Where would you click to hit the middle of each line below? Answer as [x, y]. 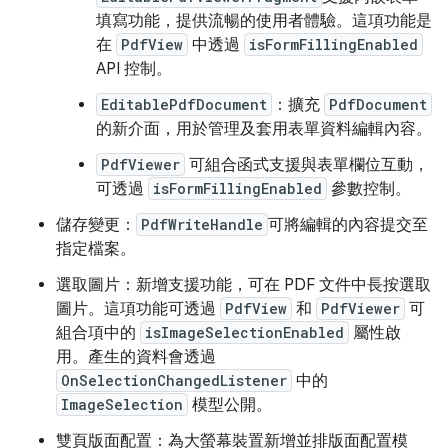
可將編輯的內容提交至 [348, 225]
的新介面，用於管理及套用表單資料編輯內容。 [264, 129]
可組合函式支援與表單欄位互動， [307, 165]
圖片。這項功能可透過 [138, 309]
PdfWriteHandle [202, 224]
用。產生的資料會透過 [136, 357]
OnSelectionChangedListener [174, 380]
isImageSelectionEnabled [244, 332]
